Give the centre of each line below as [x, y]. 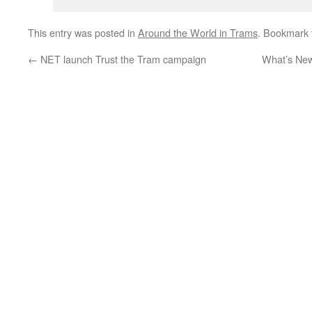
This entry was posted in [83, 32]
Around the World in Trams [198, 32]
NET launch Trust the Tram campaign [122, 59]
